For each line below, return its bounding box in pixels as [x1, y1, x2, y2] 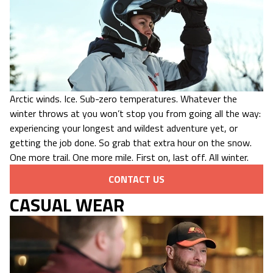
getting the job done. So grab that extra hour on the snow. [10, 135, 252, 151]
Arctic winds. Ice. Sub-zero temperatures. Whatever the [10, 91, 237, 107]
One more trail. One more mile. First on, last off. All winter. [10, 150, 249, 165]
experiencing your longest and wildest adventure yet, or [10, 121, 238, 136]
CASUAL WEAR [10, 191, 124, 219]
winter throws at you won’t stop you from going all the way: [10, 106, 261, 121]
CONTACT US [108, 172, 165, 187]
